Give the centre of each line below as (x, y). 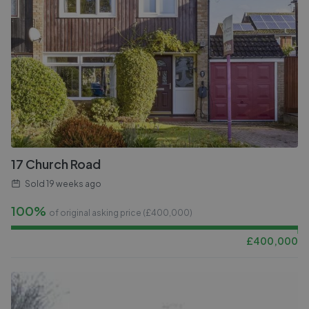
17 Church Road (56, 164)
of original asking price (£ (100, 213)
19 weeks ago (74, 184)
